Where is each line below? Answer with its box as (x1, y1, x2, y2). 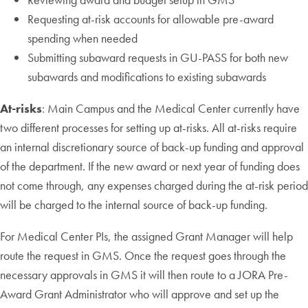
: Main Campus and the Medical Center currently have (42, 100, 300, 116)
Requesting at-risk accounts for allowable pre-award (27, 10, 274, 27)
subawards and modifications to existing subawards (27, 68, 269, 85)
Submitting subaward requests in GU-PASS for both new (27, 49, 288, 65)
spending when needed (27, 30, 137, 46)
